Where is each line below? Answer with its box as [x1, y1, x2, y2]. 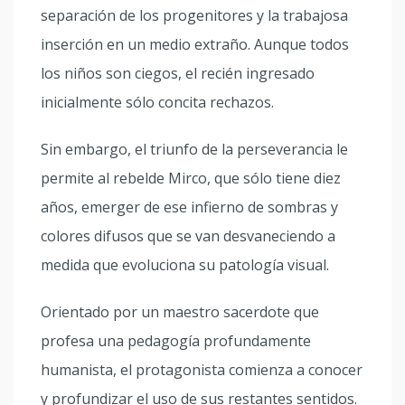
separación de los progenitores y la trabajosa [41, 5, 348, 25]
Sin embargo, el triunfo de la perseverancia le [41, 139, 348, 159]
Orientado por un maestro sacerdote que [41, 302, 319, 322]
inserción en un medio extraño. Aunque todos [41, 34, 349, 54]
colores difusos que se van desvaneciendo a [41, 226, 335, 246]
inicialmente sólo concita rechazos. [41, 92, 274, 112]
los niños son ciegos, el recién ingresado [41, 63, 315, 83]
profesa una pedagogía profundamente [41, 331, 311, 351]
